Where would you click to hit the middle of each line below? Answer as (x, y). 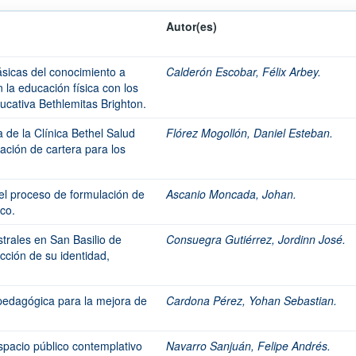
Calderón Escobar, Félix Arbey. (244, 72)
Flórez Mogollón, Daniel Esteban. (250, 133)
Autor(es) (192, 26)
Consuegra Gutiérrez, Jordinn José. (256, 239)
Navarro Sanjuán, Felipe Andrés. (248, 346)
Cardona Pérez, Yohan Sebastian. (252, 300)
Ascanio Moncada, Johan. (231, 194)
